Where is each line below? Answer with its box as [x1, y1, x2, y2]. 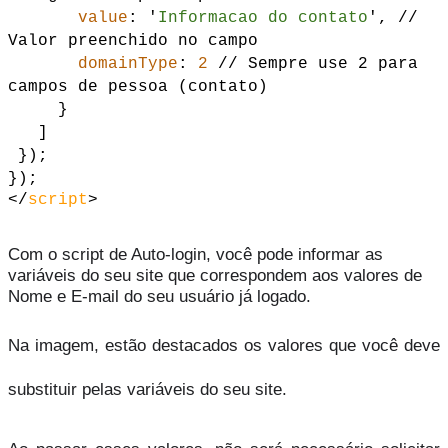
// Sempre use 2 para [218, 54, 418, 73]
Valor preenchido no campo [8, 31, 258, 50]
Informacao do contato [158, 8, 368, 27]
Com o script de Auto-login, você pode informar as [8, 243, 383, 264]
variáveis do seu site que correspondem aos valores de [8, 264, 422, 285]
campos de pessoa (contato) [8, 77, 268, 96]
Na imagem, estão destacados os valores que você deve [8, 334, 440, 355]
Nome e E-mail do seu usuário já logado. [8, 285, 311, 306]
